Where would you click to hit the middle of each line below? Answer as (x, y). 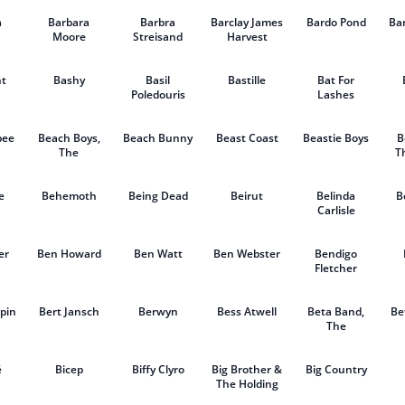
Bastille (247, 80)
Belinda (336, 196)
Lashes (336, 94)
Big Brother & (247, 369)
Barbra (158, 22)
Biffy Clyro (158, 369)
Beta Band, (336, 311)
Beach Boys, (69, 138)
